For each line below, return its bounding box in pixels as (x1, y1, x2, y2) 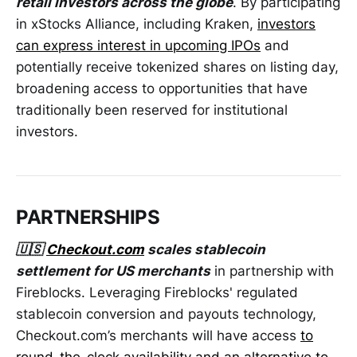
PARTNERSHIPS (16, 206, 160, 229)
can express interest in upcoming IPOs (16, 37, 261, 54)
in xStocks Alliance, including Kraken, (16, 16, 257, 33)
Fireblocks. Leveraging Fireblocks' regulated (16, 284, 298, 300)
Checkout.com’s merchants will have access (16, 327, 300, 343)
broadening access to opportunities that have (16, 80, 308, 97)
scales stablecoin (144, 241, 265, 257)
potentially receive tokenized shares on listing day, (16, 59, 339, 76)
